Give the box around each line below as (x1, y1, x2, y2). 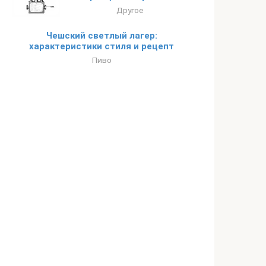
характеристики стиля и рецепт (29, 41, 174, 52)
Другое (116, 5, 144, 15)
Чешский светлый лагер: (46, 30, 157, 41)
